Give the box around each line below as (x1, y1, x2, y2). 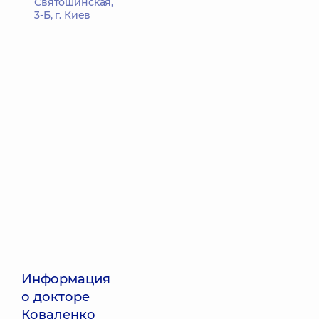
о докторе (21, 289, 90, 305)
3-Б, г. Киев (34, 9, 91, 21)
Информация (21, 271, 110, 287)
